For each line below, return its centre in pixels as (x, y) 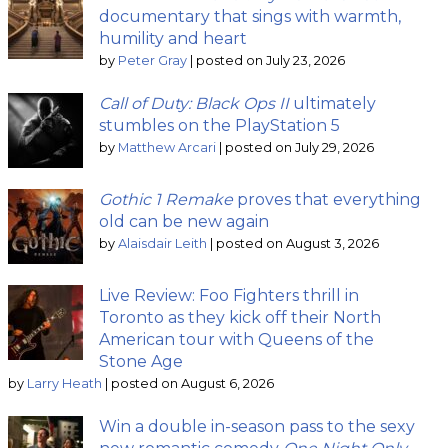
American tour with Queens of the (236, 340)
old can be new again (184, 222)
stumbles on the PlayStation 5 (219, 126)
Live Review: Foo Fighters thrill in (229, 296)
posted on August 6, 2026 (192, 384)
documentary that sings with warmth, (250, 17)
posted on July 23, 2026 (270, 61)
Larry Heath (64, 384)
